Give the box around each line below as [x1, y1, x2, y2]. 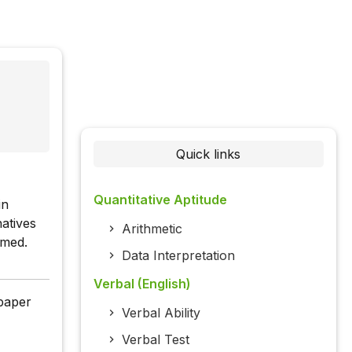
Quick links [176, 146, 241, 163]
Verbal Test [121, 332, 189, 348]
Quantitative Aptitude [93, 192, 227, 208]
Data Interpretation [121, 247, 235, 264]
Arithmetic [121, 221, 182, 237]
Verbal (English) [93, 276, 191, 292]
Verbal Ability [121, 305, 200, 321]
